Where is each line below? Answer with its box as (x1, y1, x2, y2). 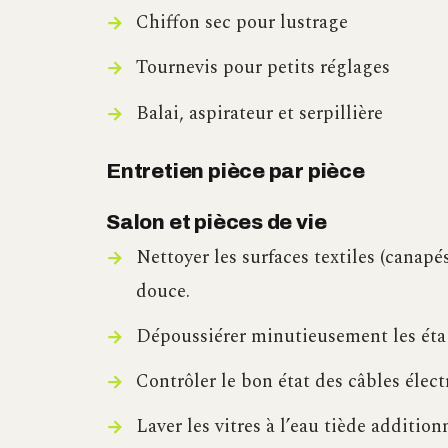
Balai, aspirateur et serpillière (135, 98, 383, 128)
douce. (135, 277, 190, 307)
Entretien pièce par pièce (106, 159, 365, 182)
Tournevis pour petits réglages (135, 53, 390, 83)
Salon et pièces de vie (106, 210, 327, 233)
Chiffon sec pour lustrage (135, 8, 348, 38)
